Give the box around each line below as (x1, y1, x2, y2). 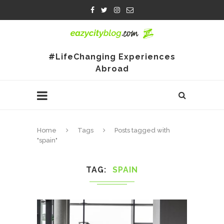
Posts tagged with (114, 126, 170, 134)
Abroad (95, 64, 129, 73)
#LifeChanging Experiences (48, 52, 175, 61)
